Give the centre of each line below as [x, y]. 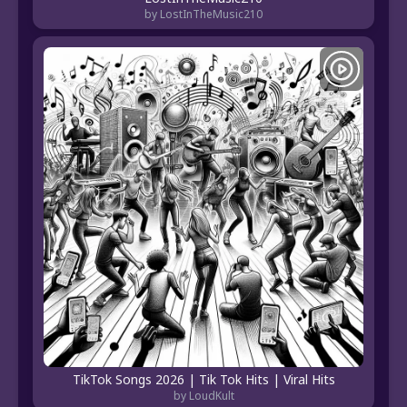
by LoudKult [203, 396]
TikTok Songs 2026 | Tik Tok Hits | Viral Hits [203, 380]
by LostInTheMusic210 [203, 15]
